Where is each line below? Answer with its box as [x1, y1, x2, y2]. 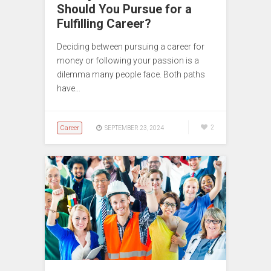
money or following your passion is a [57, 56, 199, 66]
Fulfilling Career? [57, 16, 151, 31]
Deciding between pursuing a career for [57, 42, 204, 52]
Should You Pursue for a [57, 2, 192, 17]
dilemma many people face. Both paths [57, 70, 205, 80]
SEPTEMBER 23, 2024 [105, 125, 164, 132]
